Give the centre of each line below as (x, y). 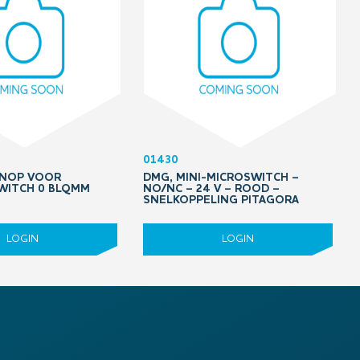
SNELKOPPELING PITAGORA (221, 200)
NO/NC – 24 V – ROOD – (211, 189)
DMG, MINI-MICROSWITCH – (221, 178)
